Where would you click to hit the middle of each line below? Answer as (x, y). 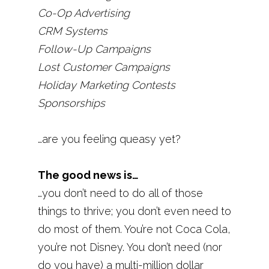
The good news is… (88, 175)
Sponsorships (71, 103)
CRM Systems (72, 31)
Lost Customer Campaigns (104, 67)
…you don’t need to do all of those (120, 193)
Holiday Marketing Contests (106, 85)
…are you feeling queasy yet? (109, 139)
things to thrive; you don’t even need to (134, 211)
